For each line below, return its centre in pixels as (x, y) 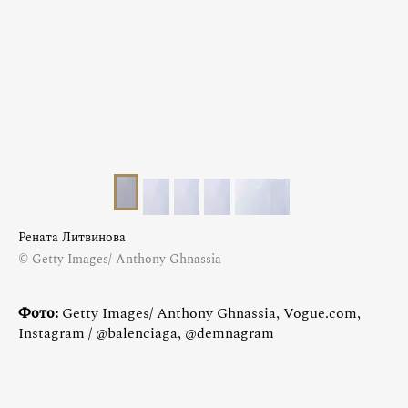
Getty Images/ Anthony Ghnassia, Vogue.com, (209, 313)
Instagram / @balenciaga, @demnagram (146, 333)
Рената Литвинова (72, 237)
